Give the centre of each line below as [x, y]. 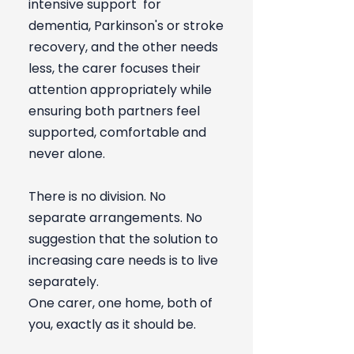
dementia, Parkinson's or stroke [126, 26]
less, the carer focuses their [115, 68]
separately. [64, 282]
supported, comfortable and [117, 132]
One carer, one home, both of [121, 303]
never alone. [67, 154]
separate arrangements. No [115, 218]
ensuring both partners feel [114, 111]
